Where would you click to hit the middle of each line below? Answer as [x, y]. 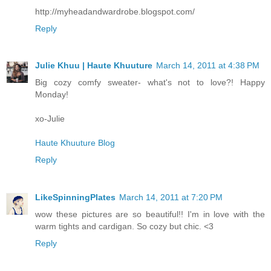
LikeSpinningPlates [75, 198]
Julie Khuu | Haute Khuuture [94, 66]
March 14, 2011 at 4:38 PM [208, 66]
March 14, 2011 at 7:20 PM [171, 198]
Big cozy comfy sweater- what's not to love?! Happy [150, 83]
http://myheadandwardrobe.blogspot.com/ [115, 11]
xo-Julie [50, 119]
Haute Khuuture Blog [75, 143]
